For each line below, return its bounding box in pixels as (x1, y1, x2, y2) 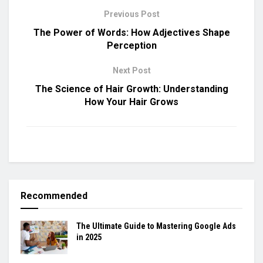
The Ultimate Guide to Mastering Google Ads (76, 221, 236, 231)
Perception (106, 39, 157, 51)
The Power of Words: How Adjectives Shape (33, 26, 230, 38)
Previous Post (103, 9, 160, 19)
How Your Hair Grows (85, 96, 178, 107)
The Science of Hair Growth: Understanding (35, 83, 228, 95)
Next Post (112, 65, 151, 75)
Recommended (21, 190, 87, 201)
